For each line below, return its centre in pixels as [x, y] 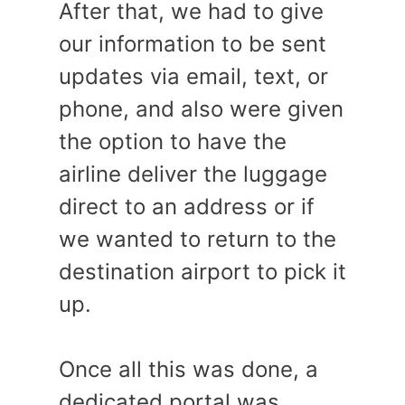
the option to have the [173, 141]
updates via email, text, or [193, 76]
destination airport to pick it [202, 272]
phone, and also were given [201, 109]
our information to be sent [193, 44]
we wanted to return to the [198, 239]
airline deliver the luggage [193, 174]
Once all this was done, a [188, 369]
